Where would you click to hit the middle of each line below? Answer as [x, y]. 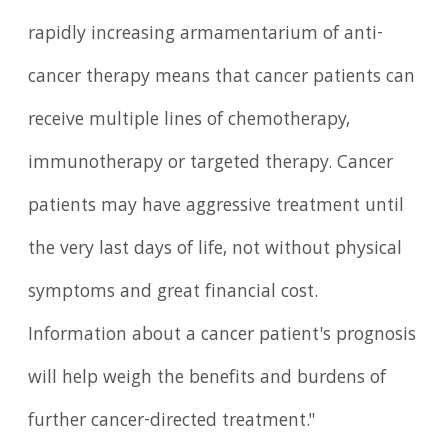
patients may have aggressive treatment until [216, 206]
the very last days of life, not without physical [215, 249]
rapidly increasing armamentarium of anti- [206, 34]
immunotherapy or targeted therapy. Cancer [211, 163]
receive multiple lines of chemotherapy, [189, 120]
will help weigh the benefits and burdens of [207, 378]
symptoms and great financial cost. [173, 292]
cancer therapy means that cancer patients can [222, 77]
